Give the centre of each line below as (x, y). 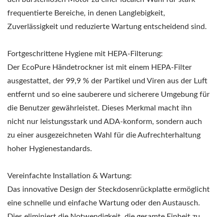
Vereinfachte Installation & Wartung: (70, 176)
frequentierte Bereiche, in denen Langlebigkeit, (86, 13)
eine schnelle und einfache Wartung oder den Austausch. (104, 203)
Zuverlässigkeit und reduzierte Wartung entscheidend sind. (107, 26)
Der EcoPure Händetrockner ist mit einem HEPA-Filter (100, 67)
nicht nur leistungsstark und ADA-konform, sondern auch (105, 121)
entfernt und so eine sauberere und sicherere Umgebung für (108, 94)
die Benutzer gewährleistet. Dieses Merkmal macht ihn (100, 108)
